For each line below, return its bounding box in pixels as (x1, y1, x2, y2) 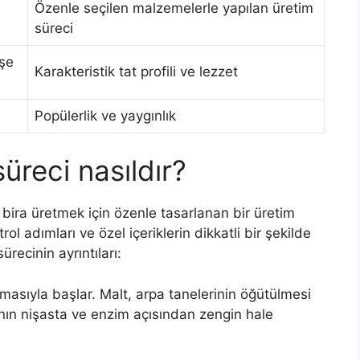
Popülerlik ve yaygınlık (35, 107, 176, 124)
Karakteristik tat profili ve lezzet (35, 63, 238, 80)
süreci (35, 19, 73, 36)
